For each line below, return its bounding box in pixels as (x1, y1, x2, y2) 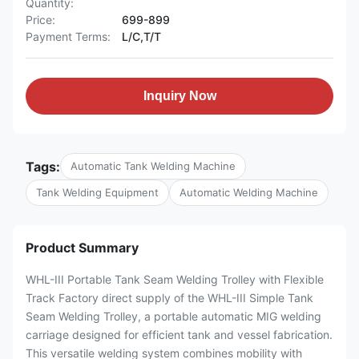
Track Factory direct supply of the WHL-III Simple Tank (26, 291, 313, 305)
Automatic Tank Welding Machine (71, 159, 236, 172)
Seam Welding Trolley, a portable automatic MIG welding (26, 309, 321, 323)
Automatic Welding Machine (179, 186, 318, 199)
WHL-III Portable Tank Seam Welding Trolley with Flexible (26, 272, 324, 286)
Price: (26, 13, 55, 26)
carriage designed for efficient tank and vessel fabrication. (26, 328, 333, 341)
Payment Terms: (26, 30, 111, 43)
